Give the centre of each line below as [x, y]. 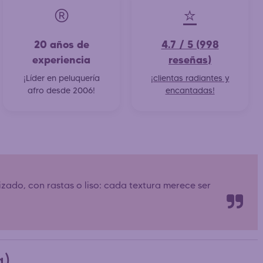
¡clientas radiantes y [190, 78]
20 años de [61, 44]
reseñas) [190, 59]
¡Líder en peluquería [61, 78]
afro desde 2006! [61, 90]
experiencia [61, 59]
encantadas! [190, 90]
